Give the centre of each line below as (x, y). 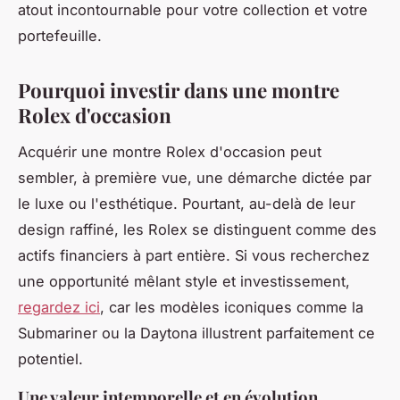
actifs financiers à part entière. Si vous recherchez (194, 255)
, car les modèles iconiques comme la (232, 307)
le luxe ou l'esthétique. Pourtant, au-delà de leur (187, 203)
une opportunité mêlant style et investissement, (184, 281)
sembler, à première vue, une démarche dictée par (195, 177)
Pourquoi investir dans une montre (179, 90)
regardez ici (59, 307)
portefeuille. (60, 35)
